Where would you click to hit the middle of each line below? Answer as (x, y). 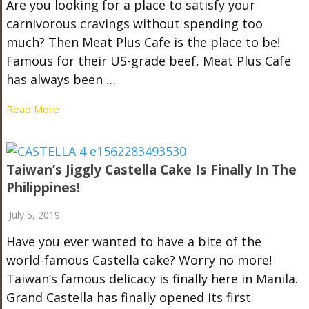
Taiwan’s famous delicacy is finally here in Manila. (152, 278)
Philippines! (43, 187)
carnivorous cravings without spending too (134, 23)
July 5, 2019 (34, 215)
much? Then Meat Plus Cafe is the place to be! (143, 42)
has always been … (61, 79)
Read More (32, 109)
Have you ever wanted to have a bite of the (133, 241)
